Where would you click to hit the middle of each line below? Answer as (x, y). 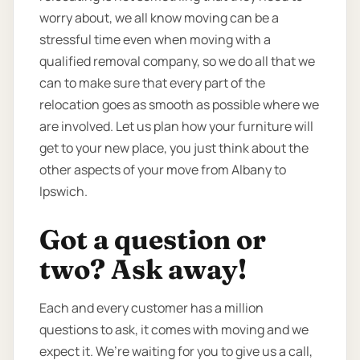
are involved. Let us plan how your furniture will (176, 126)
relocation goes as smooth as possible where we (179, 104)
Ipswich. (63, 191)
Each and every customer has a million (151, 308)
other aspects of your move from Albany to (163, 169)
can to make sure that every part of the (152, 82)
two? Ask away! (143, 270)
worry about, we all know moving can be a (159, 17)
